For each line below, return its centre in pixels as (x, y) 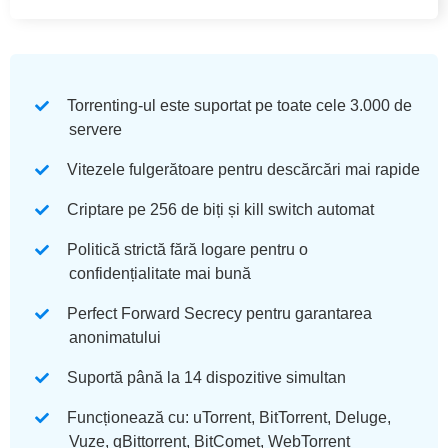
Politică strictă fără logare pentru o (187, 250)
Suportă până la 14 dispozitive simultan (206, 378)
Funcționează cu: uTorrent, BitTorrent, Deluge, (229, 418)
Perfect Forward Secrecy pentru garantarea (219, 314)
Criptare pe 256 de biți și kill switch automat (220, 210)
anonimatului (115, 338)
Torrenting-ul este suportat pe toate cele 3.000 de (239, 106)
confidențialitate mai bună (160, 274)
